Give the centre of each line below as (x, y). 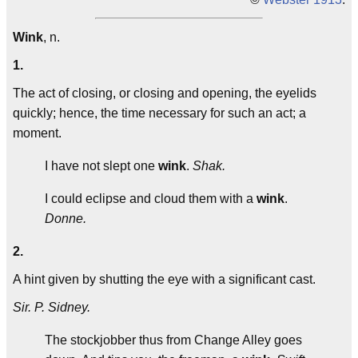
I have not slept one (101, 166)
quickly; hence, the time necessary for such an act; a (159, 113)
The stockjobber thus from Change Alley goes (173, 340)
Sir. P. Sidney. (52, 307)
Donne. (66, 219)
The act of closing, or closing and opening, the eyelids (165, 93)
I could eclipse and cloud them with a (151, 199)
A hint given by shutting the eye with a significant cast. (164, 279)
